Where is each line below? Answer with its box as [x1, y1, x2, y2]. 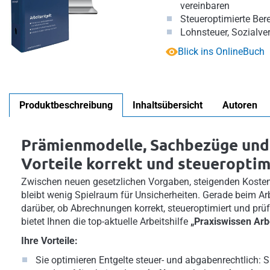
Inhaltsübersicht [133, 99, 202, 111]
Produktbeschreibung [19, 99, 113, 111]
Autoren [222, 99, 257, 111]
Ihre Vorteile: [21, 235, 78, 246]
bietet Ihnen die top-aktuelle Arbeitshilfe [21, 216, 190, 227]
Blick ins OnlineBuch [178, 46, 265, 57]
